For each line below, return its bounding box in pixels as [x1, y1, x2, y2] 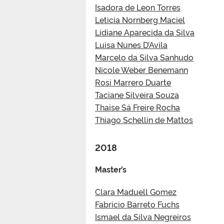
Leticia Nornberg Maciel [95, 13, 185, 25]
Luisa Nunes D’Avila [95, 38, 167, 50]
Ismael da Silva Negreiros [95, 210, 191, 222]
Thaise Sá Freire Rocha [95, 101, 180, 112]
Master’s [95, 163, 126, 174]
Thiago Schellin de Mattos [95, 113, 193, 125]
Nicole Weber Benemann [95, 63, 188, 75]
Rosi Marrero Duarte [95, 76, 171, 87]
